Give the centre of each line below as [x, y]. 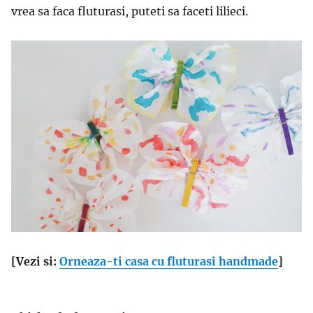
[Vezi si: [35, 262]
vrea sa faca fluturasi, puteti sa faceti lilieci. [130, 12]
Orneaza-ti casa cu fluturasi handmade [169, 262]
